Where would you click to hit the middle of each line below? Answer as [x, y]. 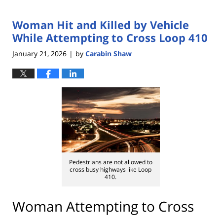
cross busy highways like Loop [110, 169]
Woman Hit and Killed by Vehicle [101, 25]
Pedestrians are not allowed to [110, 162]
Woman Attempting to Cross [103, 206]
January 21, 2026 [39, 53]
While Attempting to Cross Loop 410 [110, 38]
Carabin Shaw [109, 53]
